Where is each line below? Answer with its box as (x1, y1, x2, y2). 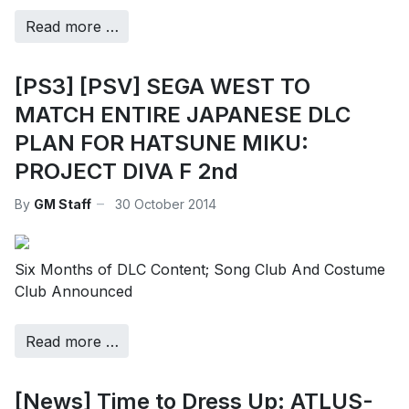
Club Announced (15, 282, 132, 301)
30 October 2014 (115, 195, 216, 212)
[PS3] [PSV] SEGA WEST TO (15, 73, 310, 100)
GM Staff (34, 195, 91, 212)
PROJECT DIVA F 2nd (15, 158, 238, 185)
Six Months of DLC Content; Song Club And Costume (15, 260, 385, 279)
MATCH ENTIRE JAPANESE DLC (15, 101, 351, 129)
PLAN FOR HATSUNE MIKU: (15, 130, 309, 157)
